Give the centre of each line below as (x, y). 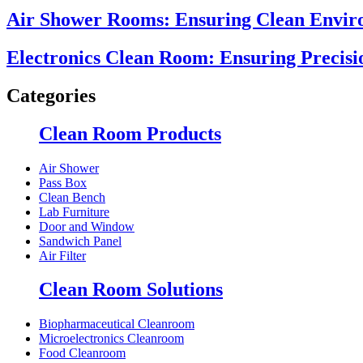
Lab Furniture (74, 211)
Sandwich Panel (80, 241)
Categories (51, 95)
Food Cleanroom (82, 353)
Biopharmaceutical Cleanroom (117, 324)
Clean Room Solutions (131, 290)
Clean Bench (72, 197)
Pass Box (63, 182)
